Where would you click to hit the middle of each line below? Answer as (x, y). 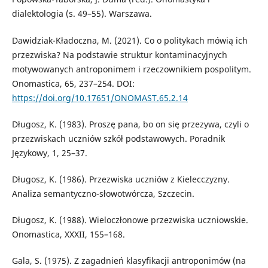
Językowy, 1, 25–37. (49, 153)
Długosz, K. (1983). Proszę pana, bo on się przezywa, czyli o (130, 124)
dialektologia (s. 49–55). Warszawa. (82, 14)
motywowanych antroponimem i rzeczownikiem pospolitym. (131, 69)
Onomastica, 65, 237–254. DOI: (73, 83)
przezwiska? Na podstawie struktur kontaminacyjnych (119, 54)
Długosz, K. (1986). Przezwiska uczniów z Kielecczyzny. (121, 179)
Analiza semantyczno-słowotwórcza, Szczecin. (103, 193)
